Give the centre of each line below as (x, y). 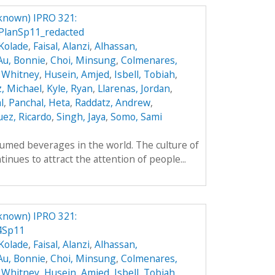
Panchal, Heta (39, 102)
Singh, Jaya (81, 116)
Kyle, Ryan (69, 88)
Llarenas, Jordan (134, 88)
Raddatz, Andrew (112, 102)
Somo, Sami (136, 116)
